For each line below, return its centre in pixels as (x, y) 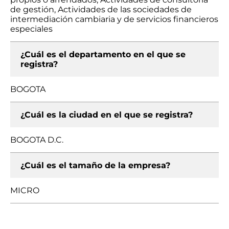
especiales (31, 29)
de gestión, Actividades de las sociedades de (101, 9)
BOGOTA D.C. (37, 140)
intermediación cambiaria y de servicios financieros (114, 19)
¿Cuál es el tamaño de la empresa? (95, 165)
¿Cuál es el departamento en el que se (103, 54)
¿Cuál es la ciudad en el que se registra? (107, 115)
